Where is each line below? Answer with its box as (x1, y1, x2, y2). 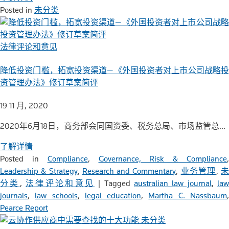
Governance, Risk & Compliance (98, 153, 227, 164)
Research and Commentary (82, 166, 176, 176)
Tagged (104, 178, 134, 188)
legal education (84, 190, 142, 200)
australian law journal (134, 178, 212, 188)
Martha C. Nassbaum (148, 190, 227, 200)
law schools (35, 190, 78, 200)
